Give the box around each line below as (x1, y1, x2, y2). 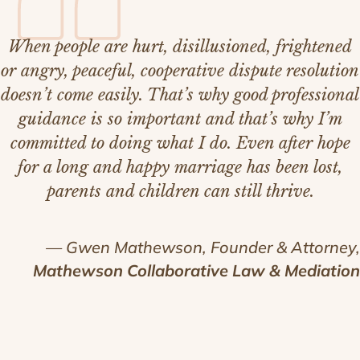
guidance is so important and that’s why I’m (18, 109, 342, 129)
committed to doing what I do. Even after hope (10, 133, 350, 153)
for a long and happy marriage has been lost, (18, 157, 342, 178)
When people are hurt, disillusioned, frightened (8, 37, 352, 57)
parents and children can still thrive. (46, 182, 314, 202)
